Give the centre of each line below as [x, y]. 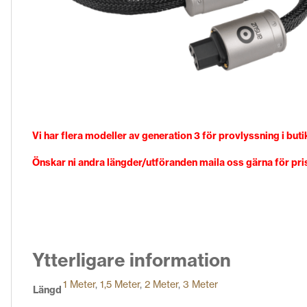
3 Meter [200, 285]
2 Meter [161, 285]
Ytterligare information [132, 260]
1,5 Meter [120, 285]
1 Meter [79, 285]
